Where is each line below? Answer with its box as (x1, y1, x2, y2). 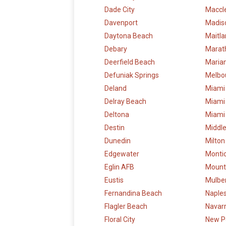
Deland (104, 84, 127, 93)
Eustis (104, 176, 124, 185)
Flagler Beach (104, 202, 147, 211)
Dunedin (104, 137, 131, 145)
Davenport (104, 19, 138, 27)
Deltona (104, 110, 129, 119)
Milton (205, 137, 225, 145)
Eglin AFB (104, 163, 134, 172)
